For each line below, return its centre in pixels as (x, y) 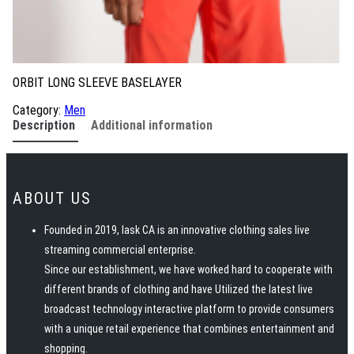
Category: (38, 110)
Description (45, 125)
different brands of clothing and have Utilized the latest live (179, 289)
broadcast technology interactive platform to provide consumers (189, 309)
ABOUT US (52, 198)
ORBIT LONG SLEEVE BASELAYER (97, 82)
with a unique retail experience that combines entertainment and (189, 328)
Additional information (152, 125)
